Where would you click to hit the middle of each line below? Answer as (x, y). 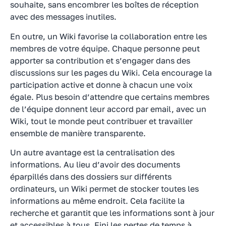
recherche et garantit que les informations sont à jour (112, 213)
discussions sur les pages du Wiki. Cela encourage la (111, 72)
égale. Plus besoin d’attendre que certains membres (110, 97)
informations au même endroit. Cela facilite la (97, 201)
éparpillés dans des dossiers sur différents (91, 176)
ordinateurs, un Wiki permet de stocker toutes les (104, 188)
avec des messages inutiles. (63, 17)
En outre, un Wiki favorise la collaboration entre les (108, 36)
